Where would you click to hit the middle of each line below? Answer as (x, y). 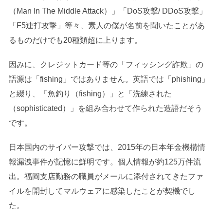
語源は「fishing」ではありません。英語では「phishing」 (109, 79)
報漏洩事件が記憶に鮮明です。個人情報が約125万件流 (105, 162)
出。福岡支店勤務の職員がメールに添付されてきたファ (106, 176)
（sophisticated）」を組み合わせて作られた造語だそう (105, 108)
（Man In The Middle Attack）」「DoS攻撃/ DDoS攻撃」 (108, 11)
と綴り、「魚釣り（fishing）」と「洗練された (90, 93)
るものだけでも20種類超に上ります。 (75, 40)
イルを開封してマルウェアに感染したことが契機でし (102, 191)
